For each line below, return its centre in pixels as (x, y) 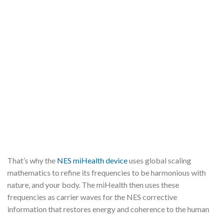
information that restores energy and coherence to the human (108, 209)
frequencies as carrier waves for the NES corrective (92, 197)
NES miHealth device (92, 160)
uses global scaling (159, 160)
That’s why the (32, 160)
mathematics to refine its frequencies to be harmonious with (107, 172)
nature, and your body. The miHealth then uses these (93, 184)
